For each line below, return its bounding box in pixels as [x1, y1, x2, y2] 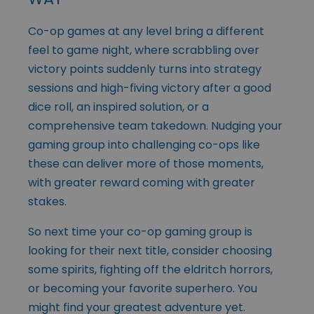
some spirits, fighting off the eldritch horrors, [28, 261, 273, 278]
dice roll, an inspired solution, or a [28, 99, 209, 116]
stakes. [28, 193, 67, 210]
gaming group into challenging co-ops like [28, 137, 260, 153]
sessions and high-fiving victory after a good [28, 80, 271, 97]
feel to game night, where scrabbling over [28, 42, 259, 59]
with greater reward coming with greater [28, 175, 255, 191]
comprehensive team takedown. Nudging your [28, 118, 282, 135]
